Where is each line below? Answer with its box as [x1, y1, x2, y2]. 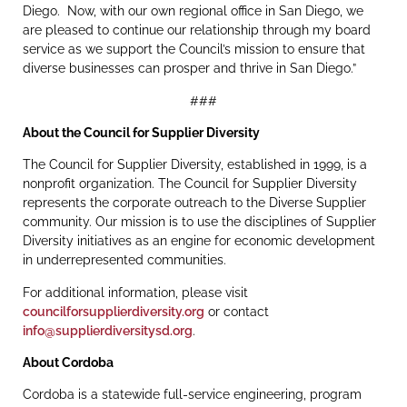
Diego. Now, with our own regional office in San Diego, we [23, 4, 363, 19]
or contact [204, 303, 269, 319]
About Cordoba [23, 355, 114, 371]
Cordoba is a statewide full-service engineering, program [23, 387, 362, 402]
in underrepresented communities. [23, 253, 226, 268]
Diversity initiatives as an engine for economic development [23, 233, 375, 249]
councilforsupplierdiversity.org [23, 303, 204, 319]
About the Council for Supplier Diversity [23, 124, 260, 140]
